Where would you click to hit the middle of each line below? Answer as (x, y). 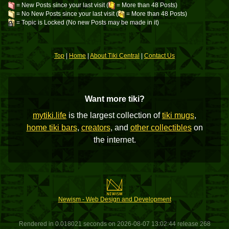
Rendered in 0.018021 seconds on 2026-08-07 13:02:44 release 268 (114, 224)
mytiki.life (50, 116)
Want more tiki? (114, 99)
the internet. (114, 140)
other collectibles (161, 128)
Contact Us (159, 56)
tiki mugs (178, 116)
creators (96, 128)
